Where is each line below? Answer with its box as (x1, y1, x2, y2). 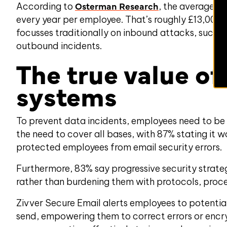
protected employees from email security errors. (16, 141, 222, 153)
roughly (154, 14, 188, 25)
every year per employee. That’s (16, 14, 154, 25)
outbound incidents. (16, 40, 102, 52)
